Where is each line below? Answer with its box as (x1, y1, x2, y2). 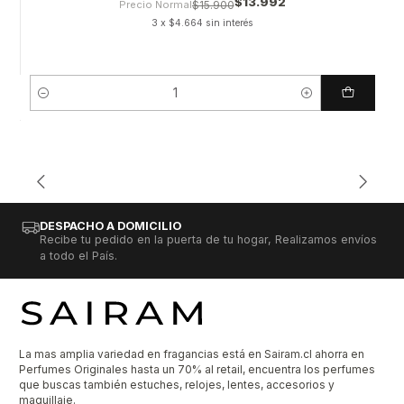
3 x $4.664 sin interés (151, 16, 253, 29)
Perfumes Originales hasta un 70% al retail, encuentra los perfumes (19, 362, 375, 376)
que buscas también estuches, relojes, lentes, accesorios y (19, 377, 335, 391)
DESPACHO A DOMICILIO (39, 219, 181, 234)
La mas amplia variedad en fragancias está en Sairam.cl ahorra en (19, 346, 364, 361)
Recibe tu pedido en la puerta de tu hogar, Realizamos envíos (39, 233, 377, 247)
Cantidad (29, 95, 78, 109)
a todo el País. (39, 249, 117, 263)
